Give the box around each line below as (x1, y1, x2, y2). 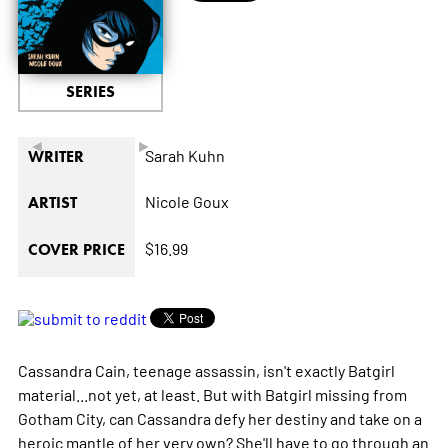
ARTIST (27, 193, 77, 213)
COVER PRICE (27, 240, 125, 260)
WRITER (27, 147, 84, 167)
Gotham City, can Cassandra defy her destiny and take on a (17, 408, 422, 429)
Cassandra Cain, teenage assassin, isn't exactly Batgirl (17, 360, 395, 381)
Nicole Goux (144, 191, 229, 212)
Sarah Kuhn (144, 145, 225, 166)
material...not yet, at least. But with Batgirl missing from (17, 384, 407, 405)
